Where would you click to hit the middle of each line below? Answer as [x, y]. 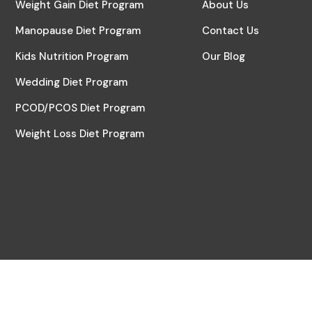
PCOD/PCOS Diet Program [80, 108]
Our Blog [223, 57]
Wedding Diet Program [71, 83]
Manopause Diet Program [78, 31]
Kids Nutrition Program [72, 57]
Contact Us [230, 31]
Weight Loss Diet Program [80, 134]
